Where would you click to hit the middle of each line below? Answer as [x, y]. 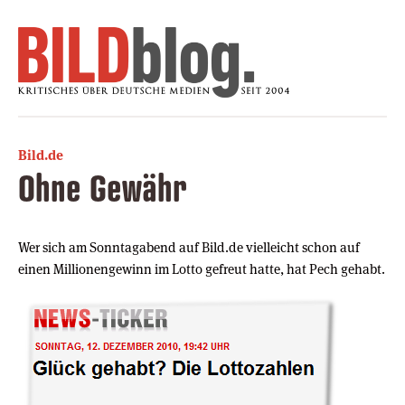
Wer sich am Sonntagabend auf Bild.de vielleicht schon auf [189, 247]
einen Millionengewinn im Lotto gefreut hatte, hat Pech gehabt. [202, 268]
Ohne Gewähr [103, 187]
